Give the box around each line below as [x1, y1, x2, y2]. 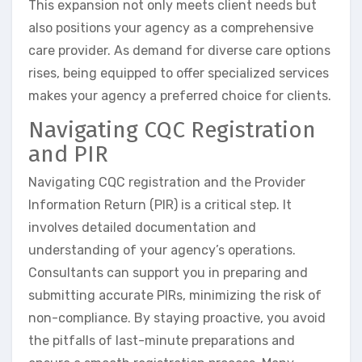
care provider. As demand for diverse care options [28, 42, 330, 58]
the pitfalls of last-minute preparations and [28, 333, 295, 349]
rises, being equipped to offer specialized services [28, 65, 329, 81]
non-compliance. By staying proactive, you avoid [28, 310, 326, 326]
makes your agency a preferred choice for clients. [28, 87, 331, 103]
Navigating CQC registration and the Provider [28, 175, 305, 191]
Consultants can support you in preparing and [28, 265, 308, 281]
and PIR [28, 140, 108, 167]
